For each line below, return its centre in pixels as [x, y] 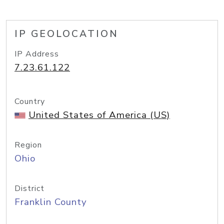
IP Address [37, 54]
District [29, 188]
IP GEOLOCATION [66, 34]
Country [30, 101]
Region [28, 145]
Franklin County [51, 202]
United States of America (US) [99, 115]
